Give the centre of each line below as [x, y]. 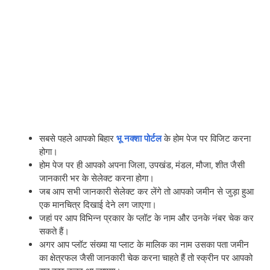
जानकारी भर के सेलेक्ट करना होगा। [97, 178]
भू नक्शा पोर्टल [139, 138]
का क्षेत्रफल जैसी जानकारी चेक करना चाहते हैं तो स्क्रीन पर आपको [146, 257]
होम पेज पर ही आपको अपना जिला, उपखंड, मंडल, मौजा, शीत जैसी [142, 165]
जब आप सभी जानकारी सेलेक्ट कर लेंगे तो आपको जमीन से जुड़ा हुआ [146, 191]
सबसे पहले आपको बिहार [77, 138]
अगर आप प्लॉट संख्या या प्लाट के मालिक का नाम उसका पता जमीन [144, 244]
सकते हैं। [54, 231]
